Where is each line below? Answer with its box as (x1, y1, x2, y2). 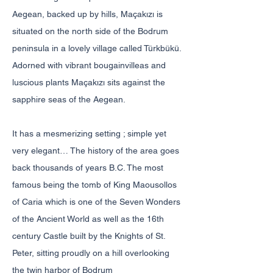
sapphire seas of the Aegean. (12, 94, 126, 104)
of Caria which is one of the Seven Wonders (12, 197, 180, 207)
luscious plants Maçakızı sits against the (12, 77, 165, 87)
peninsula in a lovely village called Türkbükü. (12, 43, 181, 53)
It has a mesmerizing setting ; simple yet (12, 129, 166, 138)
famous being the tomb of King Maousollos (12, 180, 177, 190)
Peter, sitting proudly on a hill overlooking (12, 248, 169, 258)
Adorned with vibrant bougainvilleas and (12, 60, 166, 70)
